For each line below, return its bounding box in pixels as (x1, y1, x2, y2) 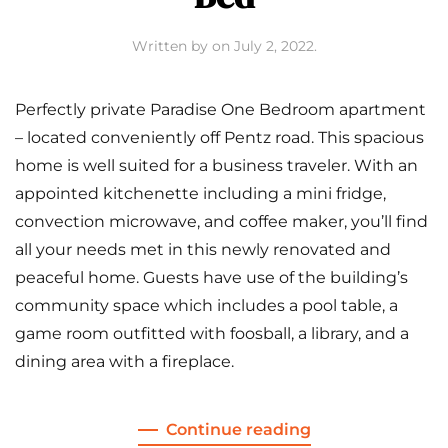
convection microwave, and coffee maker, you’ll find (15, 211, 428, 231)
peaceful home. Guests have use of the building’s (15, 267, 408, 287)
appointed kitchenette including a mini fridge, (15, 183, 386, 203)
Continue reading (165, 419, 311, 439)
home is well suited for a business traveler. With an (15, 155, 418, 175)
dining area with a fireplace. (15, 351, 234, 371)
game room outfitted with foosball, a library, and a (15, 323, 409, 343)
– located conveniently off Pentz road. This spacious (15, 127, 424, 147)
